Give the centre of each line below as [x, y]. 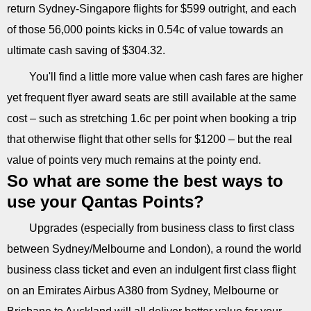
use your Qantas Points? [106, 201]
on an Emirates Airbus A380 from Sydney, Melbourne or [143, 290]
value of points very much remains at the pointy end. [134, 160]
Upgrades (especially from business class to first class [162, 228]
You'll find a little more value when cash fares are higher [166, 76]
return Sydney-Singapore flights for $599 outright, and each [152, 8]
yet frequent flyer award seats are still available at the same [152, 97]
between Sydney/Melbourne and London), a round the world [154, 249]
